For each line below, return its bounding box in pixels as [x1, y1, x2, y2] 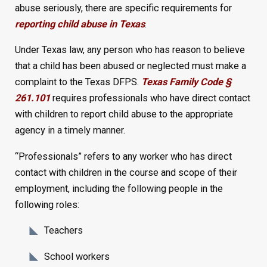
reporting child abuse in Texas [14, 18, 145, 30]
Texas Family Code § [141, 76, 231, 88]
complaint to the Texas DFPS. [14, 76, 141, 88]
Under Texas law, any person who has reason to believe [14, 44, 245, 56]
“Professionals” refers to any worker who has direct [14, 150, 232, 162]
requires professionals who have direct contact [49, 92, 250, 104]
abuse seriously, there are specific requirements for [14, 2, 232, 14]
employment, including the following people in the [14, 182, 223, 194]
